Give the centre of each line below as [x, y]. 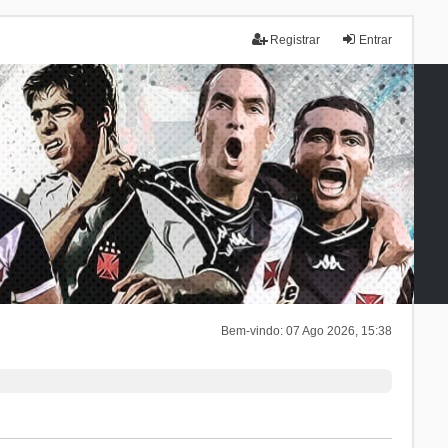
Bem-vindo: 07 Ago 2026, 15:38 [307, 331]
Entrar [376, 40]
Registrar [295, 40]
